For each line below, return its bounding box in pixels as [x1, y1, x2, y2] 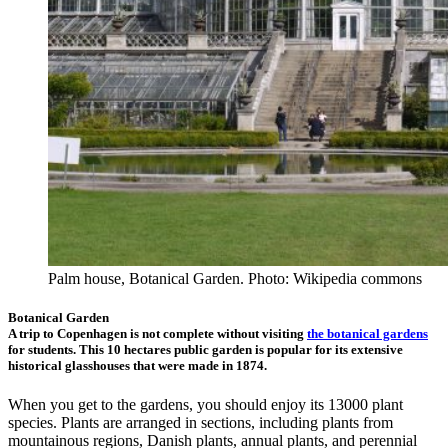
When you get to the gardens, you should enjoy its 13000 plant [8, 396, 403, 414]
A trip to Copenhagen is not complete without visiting [8, 326, 307, 342]
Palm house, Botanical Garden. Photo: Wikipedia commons [48, 269, 422, 287]
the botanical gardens [307, 326, 428, 342]
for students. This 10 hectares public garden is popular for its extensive [8, 342, 403, 358]
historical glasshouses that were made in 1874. [8, 358, 267, 374]
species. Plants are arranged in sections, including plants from [8, 414, 393, 432]
